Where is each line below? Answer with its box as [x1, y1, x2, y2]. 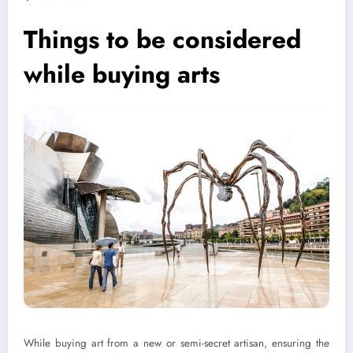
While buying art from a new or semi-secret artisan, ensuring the [24, 336, 329, 351]
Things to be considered [24, 20, 301, 58]
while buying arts [24, 55, 220, 92]
